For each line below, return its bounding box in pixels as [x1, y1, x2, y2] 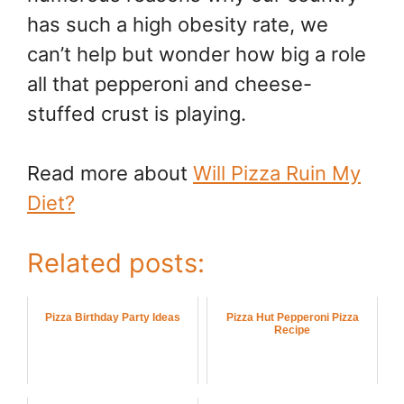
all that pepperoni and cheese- [27, 72, 312, 96]
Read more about [27, 161, 193, 186]
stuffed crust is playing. [27, 102, 246, 126]
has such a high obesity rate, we [27, 13, 328, 37]
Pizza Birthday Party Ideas [45, 311, 180, 325]
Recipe [274, 324, 310, 337]
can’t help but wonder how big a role [27, 42, 366, 67]
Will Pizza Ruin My [193, 161, 361, 186]
